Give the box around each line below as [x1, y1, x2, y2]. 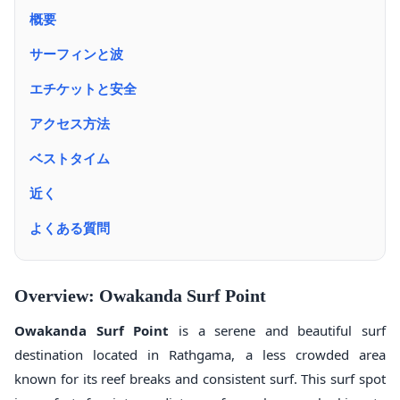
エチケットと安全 [29, 79, 137, 97]
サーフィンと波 [29, 45, 123, 62]
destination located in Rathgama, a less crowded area [14, 346, 386, 364]
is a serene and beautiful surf [169, 321, 386, 340]
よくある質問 [29, 219, 110, 237]
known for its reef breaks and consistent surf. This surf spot [14, 370, 386, 388]
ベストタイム [29, 149, 110, 167]
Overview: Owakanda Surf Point [14, 286, 266, 305]
